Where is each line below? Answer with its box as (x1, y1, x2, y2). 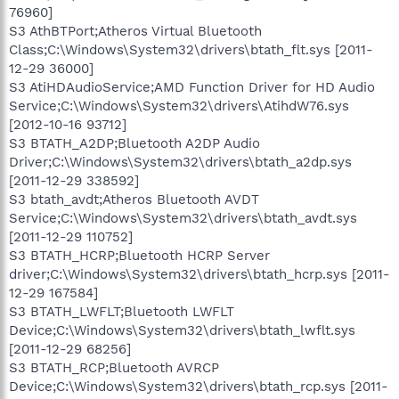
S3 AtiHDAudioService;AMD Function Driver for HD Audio (9, 78, 375, 95)
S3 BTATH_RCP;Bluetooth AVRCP (9, 359, 219, 376)
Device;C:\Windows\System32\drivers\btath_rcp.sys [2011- (9, 378, 388, 395)
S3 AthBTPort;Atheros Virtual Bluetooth (9, 22, 262, 39)
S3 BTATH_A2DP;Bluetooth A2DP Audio (9, 134, 260, 151)
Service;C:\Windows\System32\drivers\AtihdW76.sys (9, 97, 349, 114)
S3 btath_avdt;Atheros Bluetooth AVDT (9, 191, 259, 208)
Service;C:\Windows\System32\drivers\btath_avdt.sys (9, 209, 357, 226)
